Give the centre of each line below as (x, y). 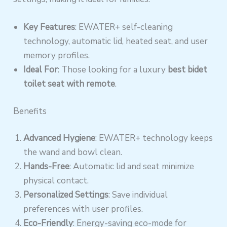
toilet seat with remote (69, 84)
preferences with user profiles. (83, 209)
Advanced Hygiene (60, 138)
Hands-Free (47, 167)
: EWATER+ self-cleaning (124, 27)
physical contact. (56, 181)
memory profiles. (57, 56)
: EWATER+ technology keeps (154, 138)
